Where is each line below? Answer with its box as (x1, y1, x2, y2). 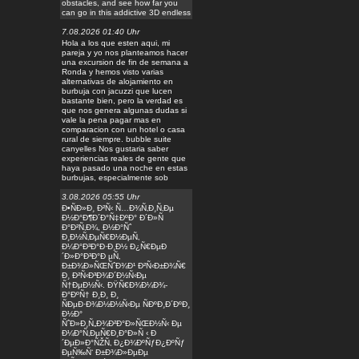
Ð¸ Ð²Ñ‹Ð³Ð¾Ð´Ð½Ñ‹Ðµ (62, 271, 147, 280)
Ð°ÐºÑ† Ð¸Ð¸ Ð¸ (62, 290, 119, 299)
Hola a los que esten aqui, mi (62, 38, 170, 47)
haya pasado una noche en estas (62, 163, 188, 172)
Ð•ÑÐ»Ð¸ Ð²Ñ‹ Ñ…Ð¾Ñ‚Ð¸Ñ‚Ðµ (62, 204, 174, 212)
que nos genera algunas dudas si (62, 106, 187, 115)
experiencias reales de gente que (62, 154, 186, 163)
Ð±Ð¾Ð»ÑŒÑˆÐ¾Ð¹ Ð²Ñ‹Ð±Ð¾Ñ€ (62, 261, 186, 270)
